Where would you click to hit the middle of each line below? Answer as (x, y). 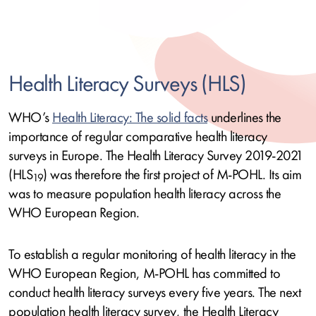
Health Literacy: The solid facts (130, 117)
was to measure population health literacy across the (145, 194)
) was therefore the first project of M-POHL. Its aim (172, 175)
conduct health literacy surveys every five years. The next (154, 292)
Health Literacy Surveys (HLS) (127, 84)
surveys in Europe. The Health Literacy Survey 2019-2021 (156, 156)
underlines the (244, 117)
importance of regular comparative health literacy (138, 136)
